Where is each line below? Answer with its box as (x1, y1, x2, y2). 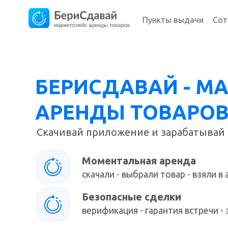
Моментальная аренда (82, 155, 196, 166)
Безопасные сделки (82, 191, 181, 203)
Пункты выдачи (142, 15, 204, 24)
